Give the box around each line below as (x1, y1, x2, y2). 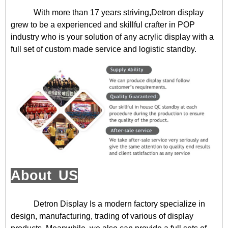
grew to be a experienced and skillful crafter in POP (11, 20, 195, 29)
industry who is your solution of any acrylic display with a (11, 33, 214, 41)
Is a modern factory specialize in (88, 199, 205, 209)
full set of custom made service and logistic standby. (11, 45, 196, 53)
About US (11, 168, 78, 184)
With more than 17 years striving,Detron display (34, 8, 204, 17)
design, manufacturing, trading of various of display (11, 212, 193, 221)
